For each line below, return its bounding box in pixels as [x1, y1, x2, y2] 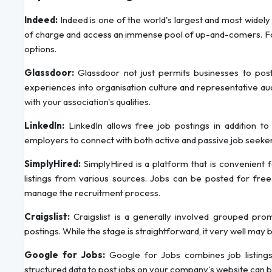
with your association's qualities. [24, 96, 151, 108]
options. [24, 43, 56, 55]
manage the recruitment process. [24, 187, 160, 199]
